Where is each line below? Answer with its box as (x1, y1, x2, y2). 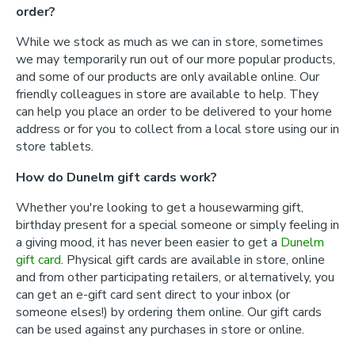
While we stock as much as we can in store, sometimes (16, 33, 323, 51)
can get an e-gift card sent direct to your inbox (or (16, 286, 290, 303)
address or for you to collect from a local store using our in (16, 120, 339, 138)
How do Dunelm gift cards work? (16, 168, 217, 186)
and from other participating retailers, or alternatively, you (16, 269, 334, 286)
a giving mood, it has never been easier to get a (16, 234, 281, 251)
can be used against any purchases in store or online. (16, 321, 304, 338)
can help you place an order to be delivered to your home (16, 103, 332, 120)
